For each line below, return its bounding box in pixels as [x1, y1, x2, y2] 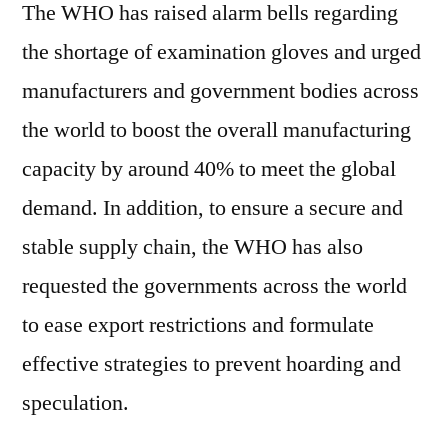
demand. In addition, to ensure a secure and [22, 194, 403, 222]
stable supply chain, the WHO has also [22, 233, 363, 261]
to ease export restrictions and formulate [22, 311, 374, 339]
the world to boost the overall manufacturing [22, 116, 411, 144]
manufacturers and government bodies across [22, 77, 419, 105]
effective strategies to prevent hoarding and [22, 350, 401, 378]
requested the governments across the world [22, 272, 407, 300]
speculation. [22, 389, 129, 417]
